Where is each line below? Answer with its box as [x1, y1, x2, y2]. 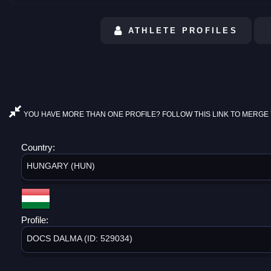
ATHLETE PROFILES [123, 25, 238, 35]
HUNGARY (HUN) [27, 160, 95, 171]
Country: [21, 142, 57, 152]
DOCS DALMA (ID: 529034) [27, 233, 132, 243]
